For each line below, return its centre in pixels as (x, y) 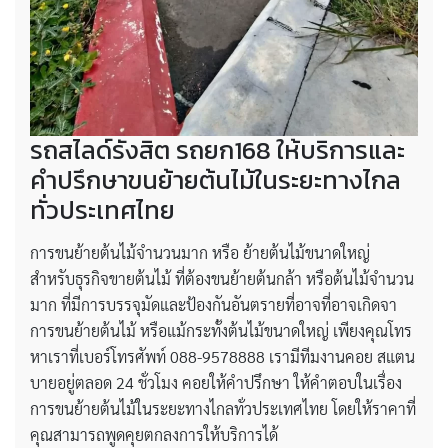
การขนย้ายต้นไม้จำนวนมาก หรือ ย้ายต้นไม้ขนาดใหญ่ (200, 253)
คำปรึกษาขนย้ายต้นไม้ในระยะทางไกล (215, 180)
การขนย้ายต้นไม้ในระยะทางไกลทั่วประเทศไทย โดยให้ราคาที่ (223, 409)
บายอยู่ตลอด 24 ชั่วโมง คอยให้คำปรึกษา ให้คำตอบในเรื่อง (216, 383)
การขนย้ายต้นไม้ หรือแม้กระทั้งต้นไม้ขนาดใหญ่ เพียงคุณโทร (221, 331)
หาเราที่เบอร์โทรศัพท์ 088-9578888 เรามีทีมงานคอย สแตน (222, 357)
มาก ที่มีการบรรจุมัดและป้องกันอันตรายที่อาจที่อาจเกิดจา (213, 305)
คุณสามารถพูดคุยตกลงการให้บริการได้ (154, 435)
